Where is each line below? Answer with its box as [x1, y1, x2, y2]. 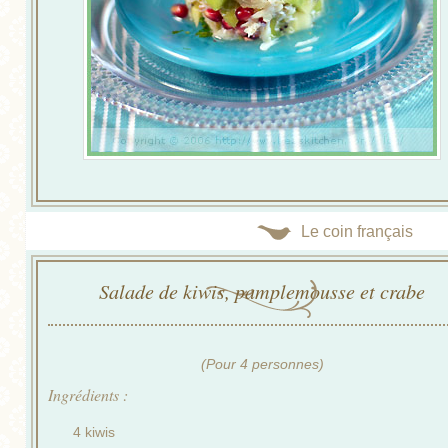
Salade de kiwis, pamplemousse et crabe [99, 277, 425, 305]
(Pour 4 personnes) [200, 355, 324, 372]
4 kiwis [73, 424, 115, 441]
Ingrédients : [48, 383, 128, 405]
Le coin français [301, 222, 413, 240]
